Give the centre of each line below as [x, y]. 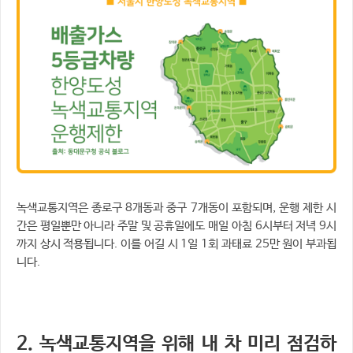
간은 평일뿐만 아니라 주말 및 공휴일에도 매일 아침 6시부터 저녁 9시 [176, 226]
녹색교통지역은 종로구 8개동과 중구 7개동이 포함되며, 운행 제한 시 [176, 208]
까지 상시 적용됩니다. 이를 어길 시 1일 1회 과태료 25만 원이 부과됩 [176, 244]
